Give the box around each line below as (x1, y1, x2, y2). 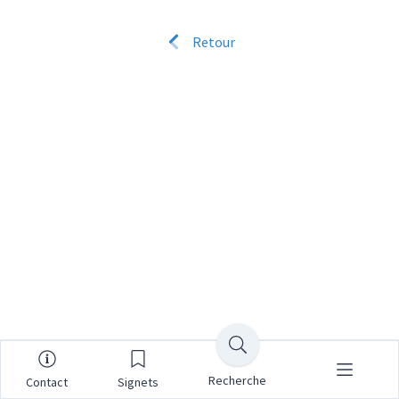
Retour (189, 33, 235, 51)
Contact (26, 373, 69, 390)
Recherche (208, 371, 267, 388)
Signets (118, 373, 159, 390)
